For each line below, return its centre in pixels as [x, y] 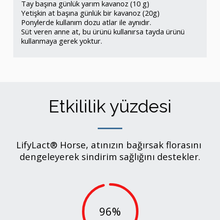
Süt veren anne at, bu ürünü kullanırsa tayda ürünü [103, 31]
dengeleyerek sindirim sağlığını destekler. [110, 156]
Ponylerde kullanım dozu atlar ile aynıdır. [86, 22]
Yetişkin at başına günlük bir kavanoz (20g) [91, 13]
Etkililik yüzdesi [110, 106]
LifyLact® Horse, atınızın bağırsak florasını [109, 144]
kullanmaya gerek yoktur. [62, 41]
